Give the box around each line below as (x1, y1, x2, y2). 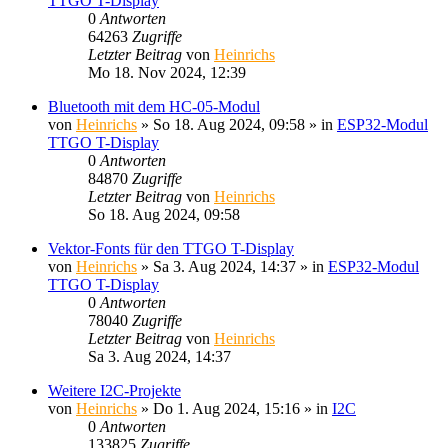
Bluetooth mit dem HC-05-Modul (48, 97, 260, 115)
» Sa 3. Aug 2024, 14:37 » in (137, 257, 328, 275)
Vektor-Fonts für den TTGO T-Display (48, 239, 294, 257)
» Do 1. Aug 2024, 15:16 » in (137, 399, 332, 417)
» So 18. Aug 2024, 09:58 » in (137, 115, 337, 133)
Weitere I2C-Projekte (48, 381, 181, 399)
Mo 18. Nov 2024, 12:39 (88, 63, 246, 81)
